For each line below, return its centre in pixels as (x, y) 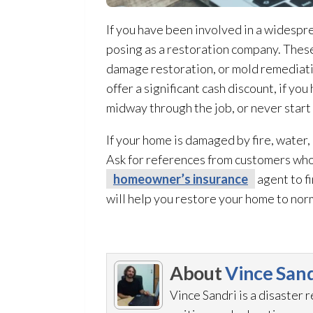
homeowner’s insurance (181, 179)
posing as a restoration (168, 49)
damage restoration (160, 68)
